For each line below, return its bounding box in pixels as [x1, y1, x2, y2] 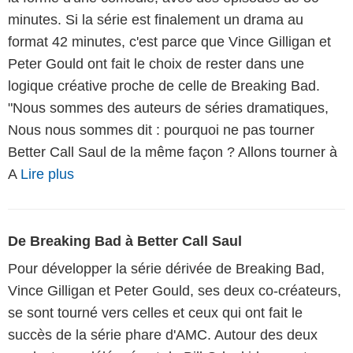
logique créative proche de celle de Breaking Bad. [8, 77, 320, 94]
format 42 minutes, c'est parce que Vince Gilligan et [8, 33, 331, 50]
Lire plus [20, 165, 74, 182]
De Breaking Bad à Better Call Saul [8, 232, 242, 249]
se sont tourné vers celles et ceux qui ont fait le [8, 304, 303, 321]
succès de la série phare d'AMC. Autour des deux [8, 326, 318, 343]
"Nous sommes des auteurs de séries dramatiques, [8, 99, 329, 116]
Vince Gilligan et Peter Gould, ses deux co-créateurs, [8, 282, 341, 299]
